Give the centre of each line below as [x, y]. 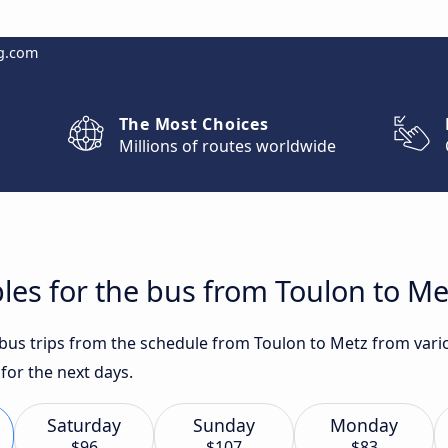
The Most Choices [193, 124]
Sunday [224, 425]
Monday [364, 425]
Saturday [84, 425]
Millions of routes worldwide [227, 146]
